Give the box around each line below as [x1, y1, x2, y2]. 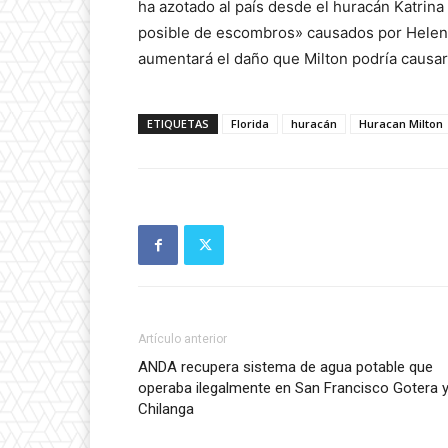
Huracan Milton [359, 116, 443, 132]
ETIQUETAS [147, 116, 209, 132]
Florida [231, 116, 269, 132]
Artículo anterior [138, 332, 227, 347]
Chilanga [138, 400, 194, 419]
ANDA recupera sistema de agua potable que [138, 358, 433, 377]
